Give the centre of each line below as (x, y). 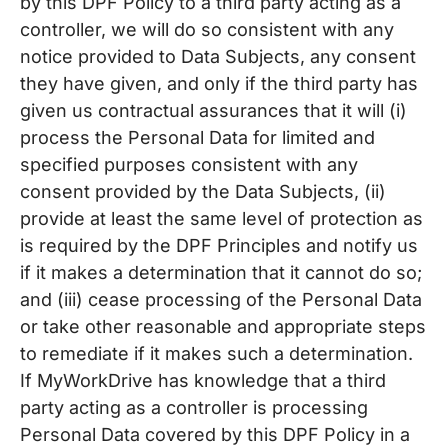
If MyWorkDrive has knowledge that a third (203, 380)
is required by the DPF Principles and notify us (219, 245)
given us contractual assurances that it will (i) (213, 110)
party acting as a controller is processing (194, 407)
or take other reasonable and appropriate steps (223, 326)
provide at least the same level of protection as (221, 218)
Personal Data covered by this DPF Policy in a (215, 434)
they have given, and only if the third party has (219, 83)
